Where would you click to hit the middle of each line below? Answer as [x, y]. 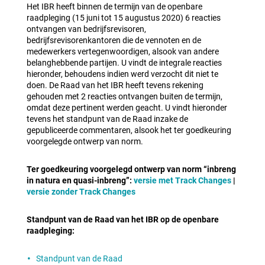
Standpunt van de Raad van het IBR [93, 219]
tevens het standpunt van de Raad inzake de [107, 119]
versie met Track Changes [182, 180]
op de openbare [190, 219]
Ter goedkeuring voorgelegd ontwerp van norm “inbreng [131, 169]
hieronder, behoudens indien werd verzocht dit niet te [122, 74]
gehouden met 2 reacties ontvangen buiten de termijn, [125, 96]
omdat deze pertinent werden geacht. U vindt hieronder [127, 108]
